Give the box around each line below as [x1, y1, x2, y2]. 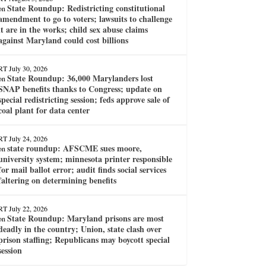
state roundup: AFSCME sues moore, [7, 141, 142, 154]
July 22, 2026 [8, 203, 47, 213]
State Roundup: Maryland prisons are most [7, 211, 164, 224]
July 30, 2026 [8, 63, 47, 73]
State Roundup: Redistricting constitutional [7, 1, 165, 14]
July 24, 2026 [8, 133, 47, 143]
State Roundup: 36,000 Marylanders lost [7, 71, 153, 84]
